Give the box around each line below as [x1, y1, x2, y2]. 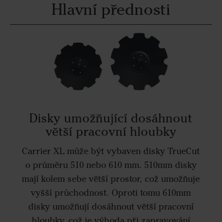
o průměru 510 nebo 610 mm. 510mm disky [25, 160, 197, 171]
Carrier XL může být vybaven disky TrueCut [22, 146, 200, 157]
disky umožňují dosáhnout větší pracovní [28, 201, 194, 213]
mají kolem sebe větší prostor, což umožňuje [22, 173, 200, 185]
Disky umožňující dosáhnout [29, 110, 193, 125]
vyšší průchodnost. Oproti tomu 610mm [31, 187, 191, 199]
